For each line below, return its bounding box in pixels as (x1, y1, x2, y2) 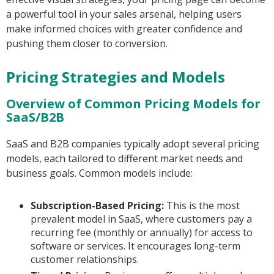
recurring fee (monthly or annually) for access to (31, 226, 253, 240)
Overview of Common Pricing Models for (6, 95, 261, 113)
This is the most (164, 199, 240, 213)
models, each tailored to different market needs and (6, 152, 243, 166)
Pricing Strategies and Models (6, 67, 225, 87)
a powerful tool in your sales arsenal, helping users (6, 7, 242, 21)
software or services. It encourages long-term (31, 239, 240, 253)
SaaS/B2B (6, 109, 64, 126)
